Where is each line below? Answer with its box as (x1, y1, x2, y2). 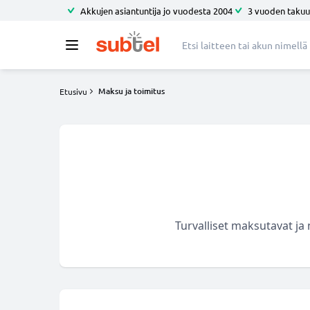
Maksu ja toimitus (98, 85, 165, 97)
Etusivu (60, 86, 87, 97)
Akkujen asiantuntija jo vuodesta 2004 (80, 4, 232, 17)
